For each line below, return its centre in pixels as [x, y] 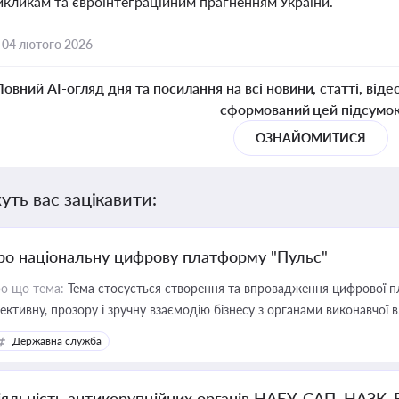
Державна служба [57, 341]
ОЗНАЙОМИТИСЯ [311, 138]
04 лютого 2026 [47, 44]
